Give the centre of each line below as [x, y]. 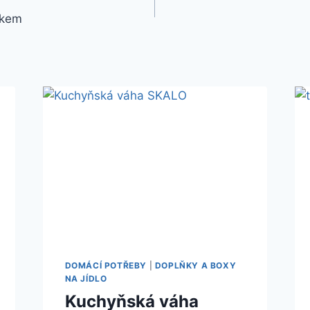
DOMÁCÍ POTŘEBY [106, 265]
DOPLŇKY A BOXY [195, 265]
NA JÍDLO [86, 278]
